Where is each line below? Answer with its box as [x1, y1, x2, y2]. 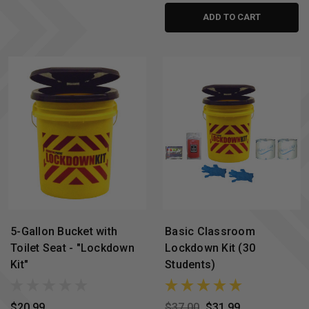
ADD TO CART [203, 12, 261, 23]
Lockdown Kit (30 [165, 241, 255, 255]
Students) [165, 257, 216, 271]
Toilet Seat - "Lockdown [10, 241, 134, 255]
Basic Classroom [165, 224, 255, 238]
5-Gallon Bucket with [10, 224, 117, 238]
